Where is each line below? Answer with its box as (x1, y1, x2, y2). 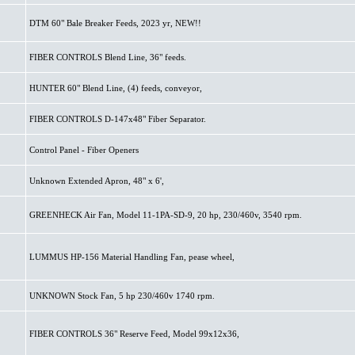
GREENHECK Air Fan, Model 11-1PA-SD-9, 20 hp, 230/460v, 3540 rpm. (29, 210, 302, 219)
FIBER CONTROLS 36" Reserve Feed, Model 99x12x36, (29, 329, 239, 338)
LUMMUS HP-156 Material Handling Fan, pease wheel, (29, 252, 235, 261)
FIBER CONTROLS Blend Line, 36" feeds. (29, 52, 186, 62)
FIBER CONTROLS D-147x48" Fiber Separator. (29, 114, 206, 124)
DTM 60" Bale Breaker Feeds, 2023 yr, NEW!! (29, 18, 201, 28)
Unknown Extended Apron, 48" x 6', (29, 176, 164, 185)
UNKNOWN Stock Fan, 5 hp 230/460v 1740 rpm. (29, 291, 215, 300)
